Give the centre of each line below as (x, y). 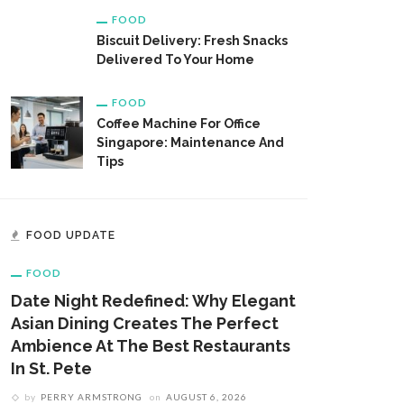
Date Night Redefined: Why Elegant (153, 300)
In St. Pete (51, 368)
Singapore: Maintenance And (190, 142)
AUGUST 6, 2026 (207, 396)
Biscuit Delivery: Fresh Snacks (192, 40)
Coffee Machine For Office (179, 123)
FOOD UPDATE (71, 235)
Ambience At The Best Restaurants (151, 345)
